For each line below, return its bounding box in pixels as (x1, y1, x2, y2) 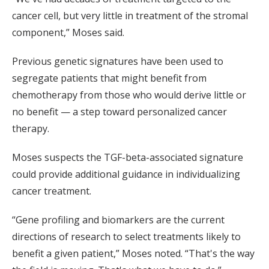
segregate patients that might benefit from (12, 71, 207, 85)
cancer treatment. (12, 184, 91, 198)
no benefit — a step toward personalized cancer (12, 105, 227, 119)
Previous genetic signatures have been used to (12, 55, 223, 68)
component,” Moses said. (12, 26, 124, 40)
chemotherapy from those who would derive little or (12, 88, 246, 102)
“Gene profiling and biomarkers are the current (12, 213, 225, 227)
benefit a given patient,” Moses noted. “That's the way (12, 247, 255, 261)
